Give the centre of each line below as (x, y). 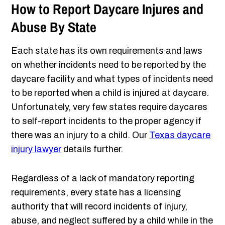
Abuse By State (54, 27)
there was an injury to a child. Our (80, 135)
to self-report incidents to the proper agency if (106, 121)
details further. (92, 149)
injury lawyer (36, 149)
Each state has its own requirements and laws (107, 51)
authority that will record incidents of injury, (99, 207)
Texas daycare (180, 135)
